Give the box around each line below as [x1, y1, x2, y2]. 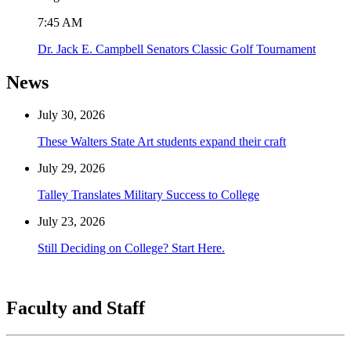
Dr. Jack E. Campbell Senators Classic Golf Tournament [38, 42, 316, 56]
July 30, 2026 [38, 108, 105, 122]
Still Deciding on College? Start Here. [38, 241, 225, 255]
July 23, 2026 [38, 215, 105, 229]
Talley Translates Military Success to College [38, 188, 259, 202]
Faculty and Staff [6, 298, 145, 319]
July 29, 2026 [38, 161, 105, 175]
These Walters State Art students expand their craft [38, 135, 286, 149]
